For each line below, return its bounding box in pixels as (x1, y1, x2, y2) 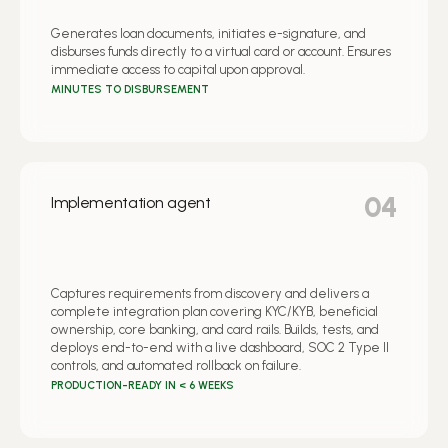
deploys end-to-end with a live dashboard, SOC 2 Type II (51, 339, 389, 355)
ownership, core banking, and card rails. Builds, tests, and (51, 321, 379, 337)
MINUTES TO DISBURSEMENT (51, 82, 209, 96)
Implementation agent (51, 192, 211, 212)
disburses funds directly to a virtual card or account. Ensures (51, 43, 391, 59)
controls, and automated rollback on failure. (51, 357, 301, 373)
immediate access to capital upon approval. (51, 61, 305, 77)
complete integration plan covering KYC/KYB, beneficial (51, 303, 378, 319)
